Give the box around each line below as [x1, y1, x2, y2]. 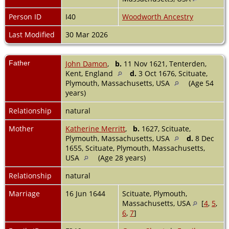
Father [9, 58, 30, 67]
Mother [9, 123, 34, 133]
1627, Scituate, [140, 123, 191, 133]
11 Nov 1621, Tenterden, [122, 58, 207, 68]
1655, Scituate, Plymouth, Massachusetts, [65, 143, 205, 153]
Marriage [9, 188, 40, 198]
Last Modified [9, 29, 55, 39]
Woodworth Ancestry [122, 11, 193, 21]
